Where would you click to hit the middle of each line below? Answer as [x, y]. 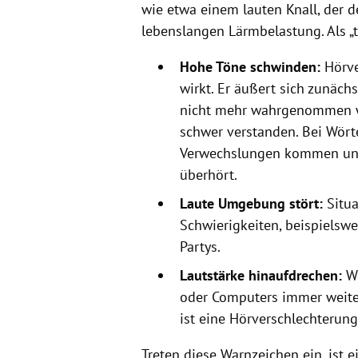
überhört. [208, 174]
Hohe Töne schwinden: [250, 66]
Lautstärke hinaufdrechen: [261, 275]
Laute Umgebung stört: [251, 203]
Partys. [200, 246]
